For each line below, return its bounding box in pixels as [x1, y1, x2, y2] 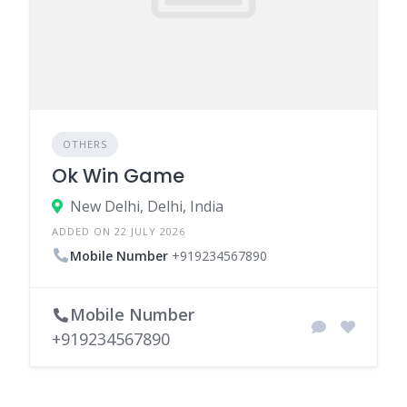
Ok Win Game [52, 162, 184, 189]
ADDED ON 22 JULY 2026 [52, 223, 185, 238]
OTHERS [63, 136, 107, 151]
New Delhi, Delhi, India [70, 195, 223, 216]
